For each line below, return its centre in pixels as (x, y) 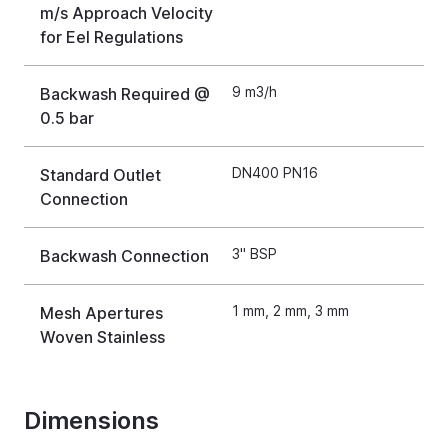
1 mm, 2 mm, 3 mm (290, 310)
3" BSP (254, 253)
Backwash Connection (124, 255)
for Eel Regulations (111, 36)
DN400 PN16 (275, 172)
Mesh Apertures (101, 312)
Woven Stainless (102, 336)
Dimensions (91, 420)
